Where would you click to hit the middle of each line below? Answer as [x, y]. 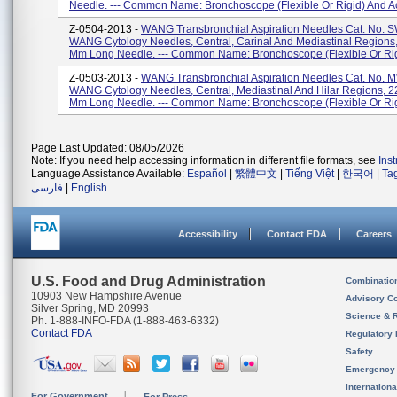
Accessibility [208, 234]
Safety [359, 351]
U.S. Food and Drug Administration [148, 281]
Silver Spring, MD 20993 [90, 308]
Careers [374, 234]
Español [207, 174]
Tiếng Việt [310, 174]
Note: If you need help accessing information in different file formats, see [205, 160]
